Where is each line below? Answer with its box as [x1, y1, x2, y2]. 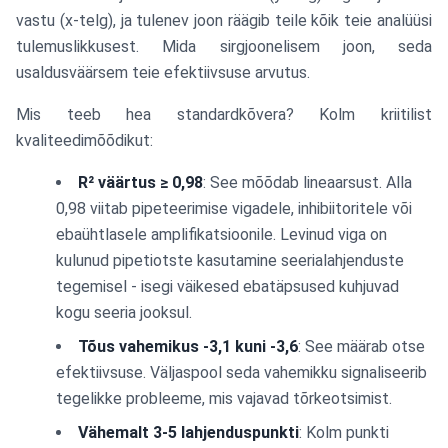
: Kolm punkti [299, 423, 389, 442]
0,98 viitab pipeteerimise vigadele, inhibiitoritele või [56, 199, 412, 218]
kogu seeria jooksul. [56, 303, 192, 322]
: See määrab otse [298, 337, 425, 356]
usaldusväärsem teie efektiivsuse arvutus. [16, 63, 310, 82]
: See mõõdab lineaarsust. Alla [203, 173, 412, 192]
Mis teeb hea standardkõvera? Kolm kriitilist [16, 105, 432, 124]
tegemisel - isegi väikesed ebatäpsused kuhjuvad [56, 277, 399, 296]
